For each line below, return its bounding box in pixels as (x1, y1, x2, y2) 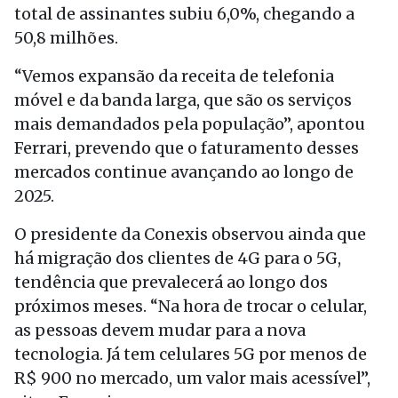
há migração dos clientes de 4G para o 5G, (14, 248, 341, 268)
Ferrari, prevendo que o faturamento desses (14, 138, 359, 158)
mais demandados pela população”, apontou (14, 114, 365, 134)
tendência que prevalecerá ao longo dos (14, 272, 328, 292)
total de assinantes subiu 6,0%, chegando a (14, 4, 354, 24)
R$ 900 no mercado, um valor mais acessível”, (14, 368, 370, 388)
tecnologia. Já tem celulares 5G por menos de (14, 344, 367, 364)
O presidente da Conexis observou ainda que (14, 224, 366, 244)
